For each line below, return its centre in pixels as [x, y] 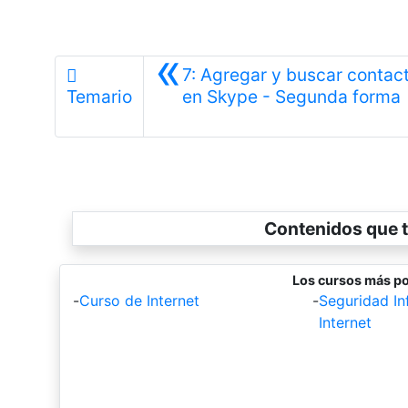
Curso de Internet [139, 300]
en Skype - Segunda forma [291, 96]
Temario [99, 96]
